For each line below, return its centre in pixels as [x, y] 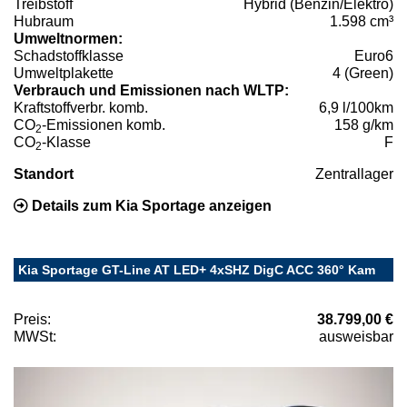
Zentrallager [354, 174]
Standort [44, 174]
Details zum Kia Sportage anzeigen [150, 206]
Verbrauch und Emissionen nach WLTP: [151, 91]
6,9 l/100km [356, 108]
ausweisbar [356, 337]
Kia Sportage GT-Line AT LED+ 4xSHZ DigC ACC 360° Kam [197, 270]
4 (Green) [363, 74]
